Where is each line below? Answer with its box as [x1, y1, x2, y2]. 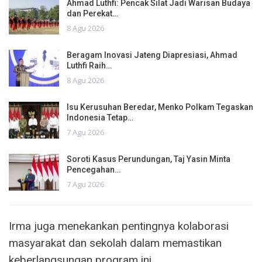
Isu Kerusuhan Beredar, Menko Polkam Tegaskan [67, 102, 253, 112]
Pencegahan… [67, 164, 120, 174]
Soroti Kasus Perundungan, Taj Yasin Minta [67, 154, 230, 164]
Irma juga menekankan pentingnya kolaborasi [9, 219, 229, 233]
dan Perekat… [67, 8, 118, 18]
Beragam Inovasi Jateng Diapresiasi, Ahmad [67, 50, 237, 60]
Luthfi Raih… [67, 60, 112, 70]
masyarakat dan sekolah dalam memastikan [9, 236, 222, 250]
